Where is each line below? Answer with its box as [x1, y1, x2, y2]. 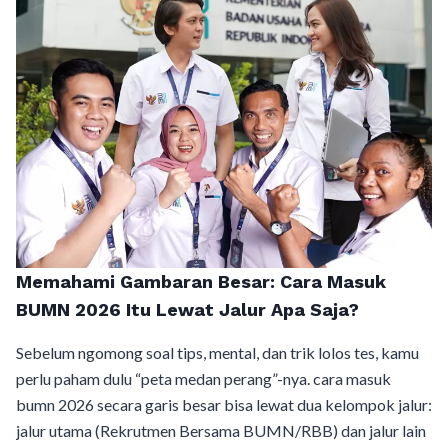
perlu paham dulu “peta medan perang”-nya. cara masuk [16, 369, 391, 389]
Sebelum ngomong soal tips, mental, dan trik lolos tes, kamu [16, 343, 419, 363]
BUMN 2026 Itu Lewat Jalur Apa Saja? [16, 299, 359, 321]
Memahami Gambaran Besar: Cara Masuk [16, 271, 386, 293]
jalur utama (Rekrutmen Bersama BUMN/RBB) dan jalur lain [16, 421, 426, 441]
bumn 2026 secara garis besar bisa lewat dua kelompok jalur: [16, 395, 432, 415]
